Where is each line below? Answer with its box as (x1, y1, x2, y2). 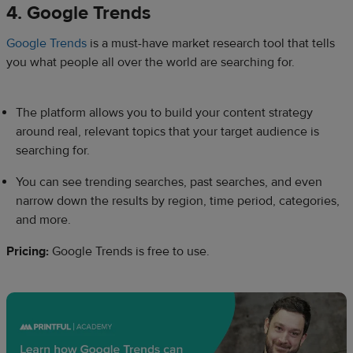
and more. (16, 212, 74, 229)
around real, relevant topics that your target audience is (16, 124, 319, 140)
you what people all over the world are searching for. (6, 54, 298, 71)
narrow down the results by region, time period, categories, (16, 193, 340, 210)
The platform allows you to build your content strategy (16, 105, 313, 121)
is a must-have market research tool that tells (87, 35, 335, 52)
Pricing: (6, 243, 49, 260)
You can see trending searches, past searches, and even (16, 174, 322, 191)
